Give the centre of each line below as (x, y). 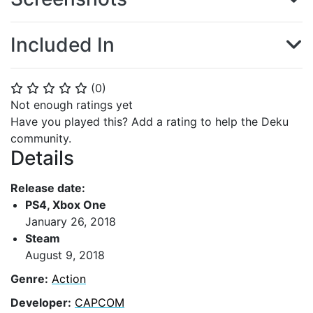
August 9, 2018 (65, 255)
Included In (63, 45)
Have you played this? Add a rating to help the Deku (150, 122)
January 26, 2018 (71, 221)
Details (42, 158)
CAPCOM (100, 302)
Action (69, 278)
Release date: (48, 188)
